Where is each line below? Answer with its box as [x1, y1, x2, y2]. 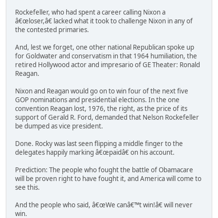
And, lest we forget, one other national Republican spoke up [15, 43, 194, 52]
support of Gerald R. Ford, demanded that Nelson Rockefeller [15, 113, 199, 122]
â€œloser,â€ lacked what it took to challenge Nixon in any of [15, 17, 193, 26]
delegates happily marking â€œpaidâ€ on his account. [15, 148, 175, 157]
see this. [15, 183, 40, 192]
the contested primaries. [15, 25, 89, 35]
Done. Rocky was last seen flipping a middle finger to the [15, 139, 183, 148]
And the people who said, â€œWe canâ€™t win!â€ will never [15, 200, 193, 210]
